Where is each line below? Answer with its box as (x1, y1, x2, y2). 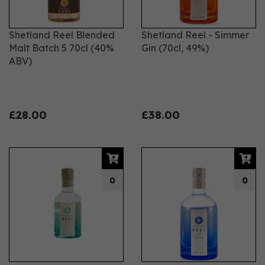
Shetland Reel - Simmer (141, 29, 249, 41)
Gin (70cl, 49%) (141, 42, 209, 54)
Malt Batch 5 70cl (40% (9, 42, 114, 54)
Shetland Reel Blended (9, 29, 115, 41)
